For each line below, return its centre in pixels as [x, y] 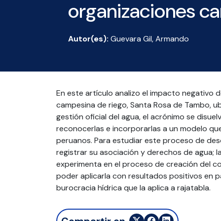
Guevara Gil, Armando [150, 38]
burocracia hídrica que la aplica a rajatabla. [133, 187]
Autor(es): [88, 38]
